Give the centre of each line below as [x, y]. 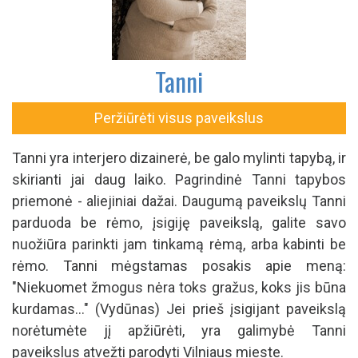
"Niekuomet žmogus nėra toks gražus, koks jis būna [179, 287]
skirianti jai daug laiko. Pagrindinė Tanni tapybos [179, 179]
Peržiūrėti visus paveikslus [179, 118]
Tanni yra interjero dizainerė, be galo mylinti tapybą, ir [179, 158]
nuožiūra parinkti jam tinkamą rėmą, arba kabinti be [179, 244]
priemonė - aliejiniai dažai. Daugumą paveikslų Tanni [179, 201]
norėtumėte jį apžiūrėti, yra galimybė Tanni [179, 330]
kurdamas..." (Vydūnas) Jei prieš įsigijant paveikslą [179, 309]
